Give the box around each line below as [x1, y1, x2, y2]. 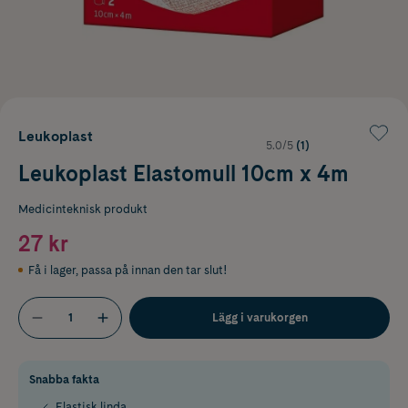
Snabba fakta [29, 372, 99, 386]
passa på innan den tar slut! [81, 262, 227, 277]
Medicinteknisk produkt [18, 201, 148, 216]
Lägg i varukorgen [211, 310, 308, 324]
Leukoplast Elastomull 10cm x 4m [18, 159, 349, 187]
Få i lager [28, 262, 76, 277]
